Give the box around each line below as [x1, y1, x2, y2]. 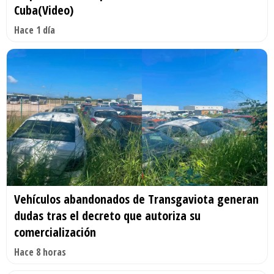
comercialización [14, 224, 96, 241]
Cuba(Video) [14, 2, 73, 19]
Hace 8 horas [14, 245, 66, 259]
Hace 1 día [14, 23, 55, 37]
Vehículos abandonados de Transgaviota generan [14, 191, 259, 208]
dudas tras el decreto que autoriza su [14, 207, 201, 224]
